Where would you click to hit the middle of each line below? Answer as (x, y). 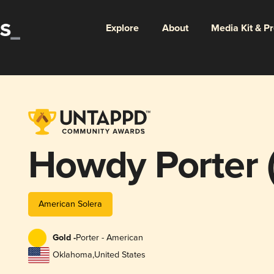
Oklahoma (72, 255)
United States (120, 255)
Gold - (64, 238)
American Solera (70, 204)
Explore (122, 28)
